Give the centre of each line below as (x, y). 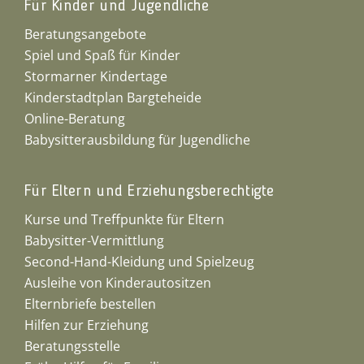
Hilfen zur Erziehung (86, 325)
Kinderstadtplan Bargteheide (113, 97)
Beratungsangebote (85, 34)
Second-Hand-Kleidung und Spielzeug (139, 262)
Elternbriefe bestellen (90, 304)
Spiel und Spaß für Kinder (102, 55)
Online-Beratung (74, 119)
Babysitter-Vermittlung (94, 240)
